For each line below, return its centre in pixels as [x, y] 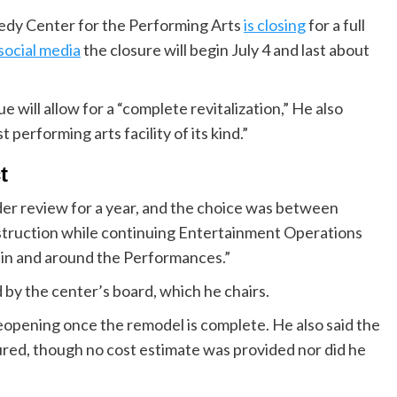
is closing [275, 25]
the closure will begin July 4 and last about [225, 50]
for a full [335, 25]
